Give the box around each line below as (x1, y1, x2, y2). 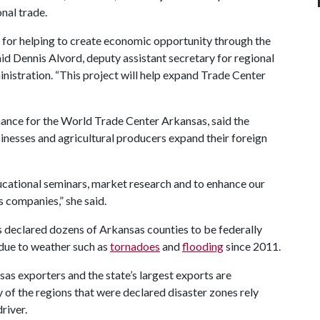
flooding (182, 239, 224, 253)
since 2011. (224, 239, 281, 253)
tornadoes (110, 239, 160, 253)
